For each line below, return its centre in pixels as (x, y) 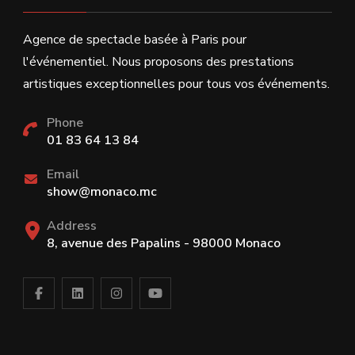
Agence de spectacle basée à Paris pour (135, 40)
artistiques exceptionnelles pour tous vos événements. (176, 84)
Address (72, 226)
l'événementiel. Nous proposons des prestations (158, 62)
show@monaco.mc (102, 192)
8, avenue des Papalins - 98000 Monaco (164, 244)
